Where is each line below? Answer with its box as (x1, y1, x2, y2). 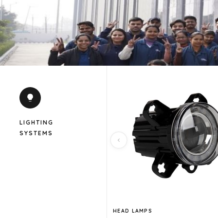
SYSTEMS (19, 129, 53, 137)
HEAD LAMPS (113, 207, 152, 214)
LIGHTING (19, 119, 54, 127)
